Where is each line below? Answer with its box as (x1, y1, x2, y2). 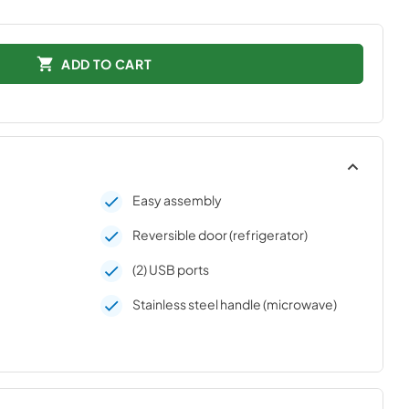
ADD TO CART (60, 55, 152, 72)
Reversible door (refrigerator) (131, 226, 308, 243)
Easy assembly (131, 192, 222, 208)
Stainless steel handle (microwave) (131, 296, 337, 312)
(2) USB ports (131, 261, 209, 278)
